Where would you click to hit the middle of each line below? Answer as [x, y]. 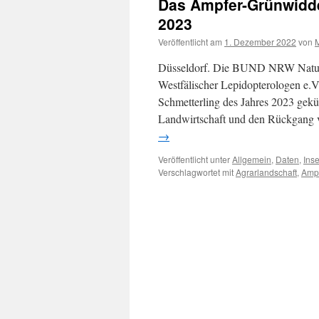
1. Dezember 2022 [260, 42]
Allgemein [252, 159]
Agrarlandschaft [266, 172]
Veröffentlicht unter [194, 159]
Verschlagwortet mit [196, 172]
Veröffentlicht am [190, 42]
